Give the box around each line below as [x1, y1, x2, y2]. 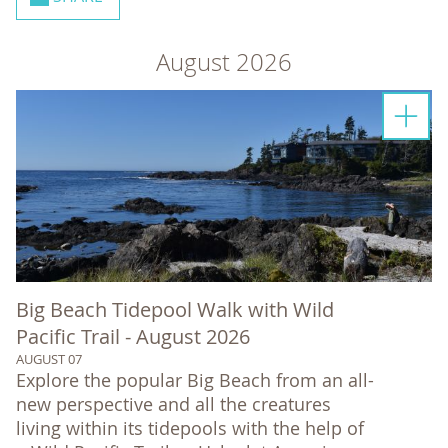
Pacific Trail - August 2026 [16, 322, 250, 350]
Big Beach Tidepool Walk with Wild [16, 295, 334, 323]
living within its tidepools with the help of [16, 415, 364, 440]
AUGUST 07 [16, 349, 82, 368]
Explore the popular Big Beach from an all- [16, 367, 374, 392]
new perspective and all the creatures [16, 391, 331, 416]
